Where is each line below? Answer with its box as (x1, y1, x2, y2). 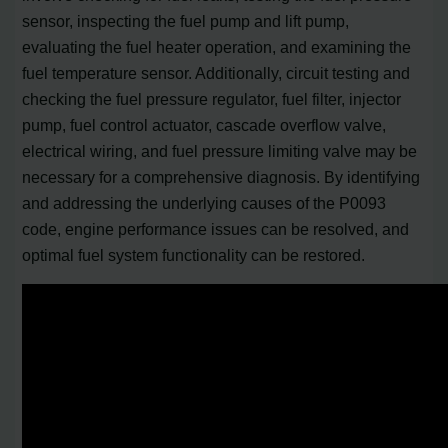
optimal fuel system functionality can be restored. (22, 245, 366, 264)
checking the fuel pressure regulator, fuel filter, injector (22, 89, 402, 108)
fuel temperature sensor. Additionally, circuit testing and (22, 63, 411, 82)
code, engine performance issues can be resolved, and (22, 219, 410, 238)
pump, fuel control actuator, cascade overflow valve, (22, 115, 387, 134)
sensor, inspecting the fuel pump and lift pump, (22, 11, 350, 30)
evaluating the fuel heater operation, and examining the (22, 37, 412, 56)
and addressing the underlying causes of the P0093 (22, 193, 387, 212)
